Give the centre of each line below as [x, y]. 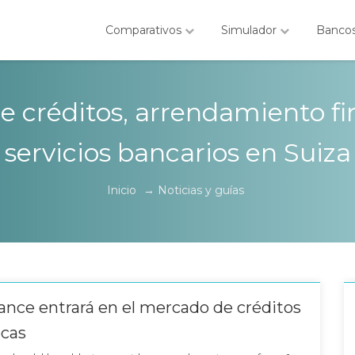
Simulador [250, 30]
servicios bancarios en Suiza [177, 153]
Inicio [122, 190]
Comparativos [145, 30]
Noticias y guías [201, 190]
